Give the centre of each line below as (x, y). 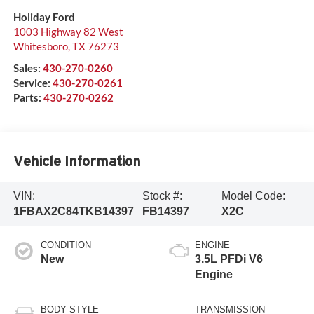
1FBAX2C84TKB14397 (73, 211)
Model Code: (254, 196)
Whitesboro (40, 46)
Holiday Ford (44, 16)
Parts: (28, 97)
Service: (33, 82)
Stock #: (162, 196)
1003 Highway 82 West (68, 31)
